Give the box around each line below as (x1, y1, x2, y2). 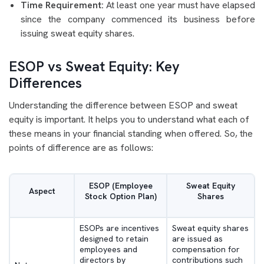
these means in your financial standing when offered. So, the (9, 127, 253, 140)
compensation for (172, 244, 240, 255)
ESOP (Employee (88, 180, 153, 192)
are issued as (172, 233, 223, 245)
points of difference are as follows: (9, 141, 153, 154)
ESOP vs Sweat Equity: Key (9, 57, 180, 76)
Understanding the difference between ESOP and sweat (9, 99, 237, 112)
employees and (80, 244, 137, 255)
